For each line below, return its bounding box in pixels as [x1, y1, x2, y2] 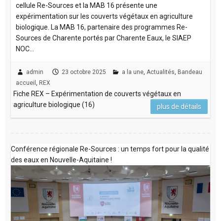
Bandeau [177, 69, 202, 76]
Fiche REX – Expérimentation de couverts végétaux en [13, 90, 181, 98]
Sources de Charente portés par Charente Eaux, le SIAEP [15, 34, 191, 42]
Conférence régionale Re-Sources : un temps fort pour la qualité [10, 145, 209, 153]
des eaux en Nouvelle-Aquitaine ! [10, 156, 112, 164]
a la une [121, 69, 144, 76]
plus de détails [157, 103, 202, 111]
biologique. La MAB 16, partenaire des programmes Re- [15, 23, 187, 32]
